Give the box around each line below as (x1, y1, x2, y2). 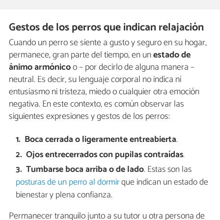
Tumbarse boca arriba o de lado (26, 162, 144, 177)
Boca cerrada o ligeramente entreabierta (25, 133, 177, 147)
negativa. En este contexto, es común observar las (9, 96, 184, 111)
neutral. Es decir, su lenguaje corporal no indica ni (9, 72, 181, 87)
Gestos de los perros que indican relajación (9, 19, 204, 37)
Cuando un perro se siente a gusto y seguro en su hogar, (9, 35, 207, 50)
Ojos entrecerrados (26, 147, 98, 162)
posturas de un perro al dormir (15, 175, 119, 190)
